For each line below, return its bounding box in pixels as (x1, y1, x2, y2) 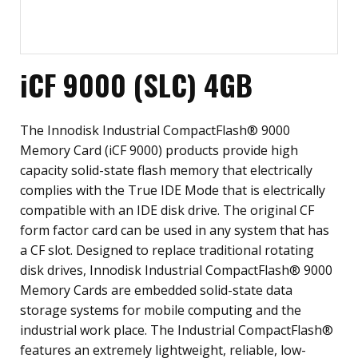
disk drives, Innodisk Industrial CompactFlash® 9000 (20, 261, 332, 279)
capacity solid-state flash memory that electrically (20, 161, 312, 179)
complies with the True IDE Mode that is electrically (20, 181, 325, 199)
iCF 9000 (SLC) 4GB (20, 63, 253, 105)
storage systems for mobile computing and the (20, 301, 301, 319)
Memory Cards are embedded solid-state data (20, 281, 292, 299)
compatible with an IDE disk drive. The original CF (20, 201, 314, 219)
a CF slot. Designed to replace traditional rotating (20, 241, 314, 259)
